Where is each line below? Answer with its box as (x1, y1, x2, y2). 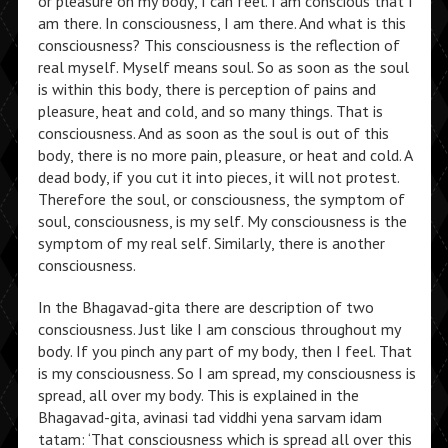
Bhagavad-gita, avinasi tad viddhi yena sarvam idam (37, 407, 382, 427)
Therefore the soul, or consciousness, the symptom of (37, 189, 405, 209)
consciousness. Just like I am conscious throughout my (37, 319, 401, 339)
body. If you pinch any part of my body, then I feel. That (37, 341, 412, 361)
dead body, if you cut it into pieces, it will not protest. (37, 167, 399, 187)
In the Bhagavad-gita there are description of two (37, 297, 374, 317)
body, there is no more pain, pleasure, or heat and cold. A (37, 145, 412, 165)
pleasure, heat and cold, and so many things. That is (37, 101, 383, 121)
